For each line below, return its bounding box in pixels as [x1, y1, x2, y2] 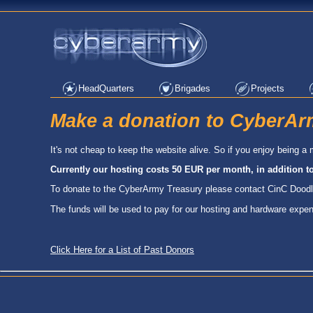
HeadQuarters [78, 83, 134, 94]
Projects [251, 83, 284, 94]
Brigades [175, 83, 210, 94]
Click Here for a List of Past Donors [50, 245, 194, 256]
